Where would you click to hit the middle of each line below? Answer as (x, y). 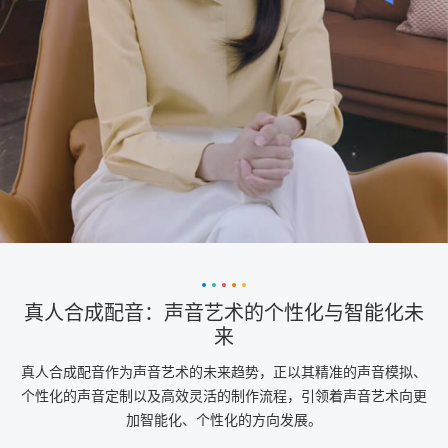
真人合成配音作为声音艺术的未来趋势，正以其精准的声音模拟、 (224, 371)
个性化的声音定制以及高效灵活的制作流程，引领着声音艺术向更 (224, 395)
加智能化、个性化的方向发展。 (224, 419)
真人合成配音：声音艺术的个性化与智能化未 (224, 313)
